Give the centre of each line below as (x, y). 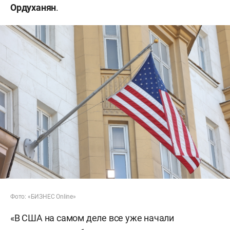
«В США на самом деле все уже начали (92, 218)
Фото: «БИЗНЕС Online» (43, 196)
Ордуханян (33, 7)
